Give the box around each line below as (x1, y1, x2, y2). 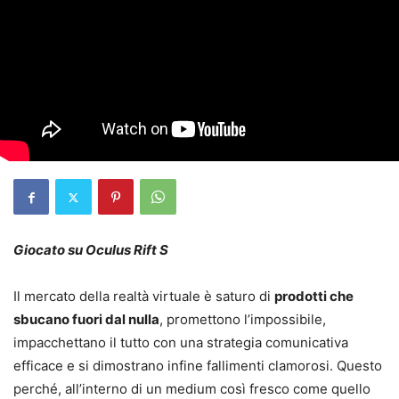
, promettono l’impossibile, (159, 311, 326, 329)
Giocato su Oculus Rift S (13, 241, 168, 259)
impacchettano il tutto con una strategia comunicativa (13, 334, 348, 352)
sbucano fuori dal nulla (13, 311, 159, 329)
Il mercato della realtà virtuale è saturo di (13, 288, 274, 305)
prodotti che (274, 288, 354, 305)
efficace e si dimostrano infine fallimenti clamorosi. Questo (13, 357, 382, 375)
